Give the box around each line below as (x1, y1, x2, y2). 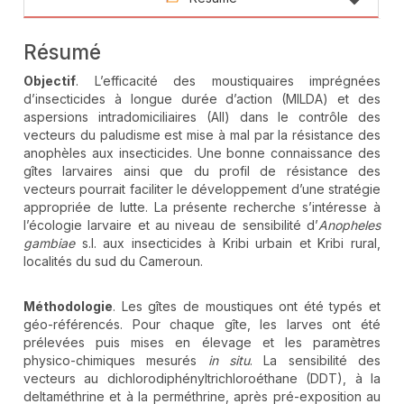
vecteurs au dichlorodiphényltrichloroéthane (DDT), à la (23, 371, 381, 387)
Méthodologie (23, 298, 113, 315)
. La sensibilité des (250, 353, 381, 369)
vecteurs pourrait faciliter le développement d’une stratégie (23, 181, 381, 197)
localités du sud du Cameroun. (23, 253, 203, 270)
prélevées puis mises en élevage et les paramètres (23, 335, 381, 351)
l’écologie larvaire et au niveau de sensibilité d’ (23, 217, 318, 234)
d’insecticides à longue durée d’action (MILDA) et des (23, 91, 381, 107)
